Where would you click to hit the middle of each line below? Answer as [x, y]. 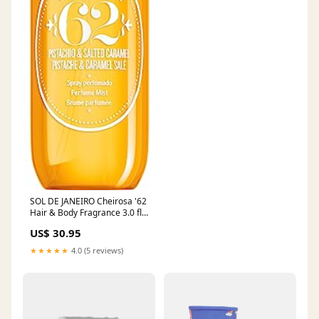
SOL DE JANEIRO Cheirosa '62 [88, 202]
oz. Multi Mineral [63, 224]
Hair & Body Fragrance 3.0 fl [86, 213]
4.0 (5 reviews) [96, 251]
